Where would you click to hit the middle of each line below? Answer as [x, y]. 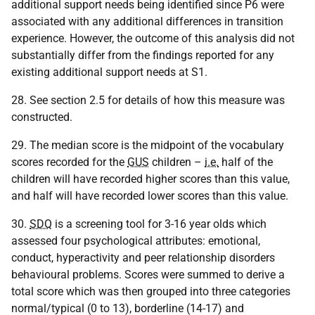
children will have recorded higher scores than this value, [150, 179]
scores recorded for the [69, 162]
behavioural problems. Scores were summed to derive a [148, 275]
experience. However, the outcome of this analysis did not [153, 38]
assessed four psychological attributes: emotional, [136, 241]
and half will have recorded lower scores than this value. [150, 196]
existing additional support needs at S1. [109, 72]
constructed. [42, 117]
